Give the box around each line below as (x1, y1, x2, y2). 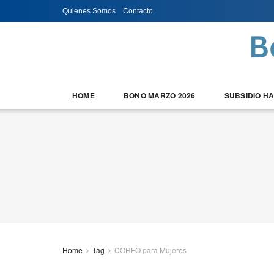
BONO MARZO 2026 (123, 90, 196, 101)
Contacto (123, 7, 153, 15)
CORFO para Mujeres (114, 245, 187, 255)
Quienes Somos (62, 7, 116, 15)
